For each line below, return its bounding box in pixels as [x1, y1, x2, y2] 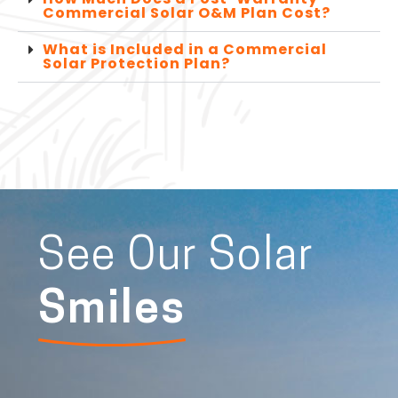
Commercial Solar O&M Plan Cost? [43, 3, 330, 24]
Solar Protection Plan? [43, 53, 230, 75]
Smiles [38, 289, 186, 335]
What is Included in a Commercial [43, 39, 327, 60]
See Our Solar [38, 235, 314, 282]
